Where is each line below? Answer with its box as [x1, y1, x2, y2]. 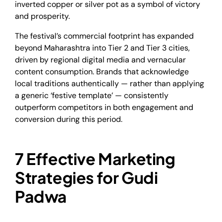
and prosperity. [15, 10, 70, 21]
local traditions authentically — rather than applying [15, 78, 204, 89]
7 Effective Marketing [15, 148, 175, 168]
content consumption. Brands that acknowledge [15, 66, 189, 77]
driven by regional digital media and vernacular [15, 54, 186, 65]
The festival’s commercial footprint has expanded [15, 30, 194, 41]
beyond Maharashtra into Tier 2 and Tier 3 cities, [15, 42, 190, 53]
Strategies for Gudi [15, 167, 158, 187]
